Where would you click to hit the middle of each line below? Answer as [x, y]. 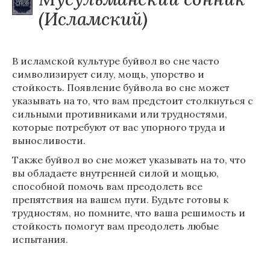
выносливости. [49, 140]
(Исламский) [93, 19]
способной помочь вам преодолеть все [107, 186]
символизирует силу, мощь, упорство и [108, 74]
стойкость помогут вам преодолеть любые [115, 226]
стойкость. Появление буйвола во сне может [121, 87]
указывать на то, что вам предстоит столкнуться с [133, 101]
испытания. [40, 239]
